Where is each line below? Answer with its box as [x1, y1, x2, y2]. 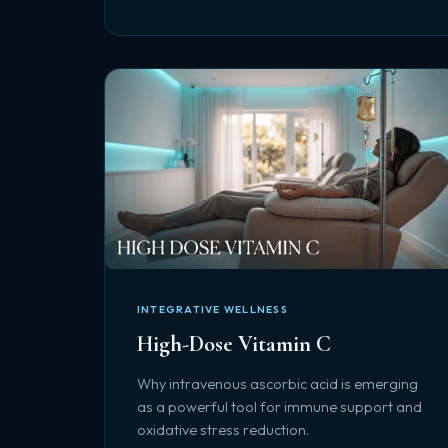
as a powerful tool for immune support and [137, 398, 422, 416]
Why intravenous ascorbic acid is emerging [137, 375, 418, 393]
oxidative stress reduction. [137, 421, 309, 439]
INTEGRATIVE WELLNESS [137, 303, 288, 316]
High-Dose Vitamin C [137, 330, 331, 357]
